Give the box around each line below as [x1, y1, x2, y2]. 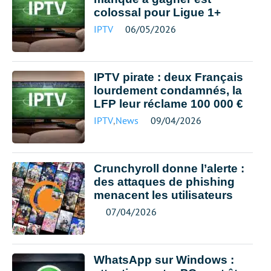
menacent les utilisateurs [94, 189, 233, 201]
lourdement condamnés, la [94, 84, 242, 97]
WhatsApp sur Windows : [94, 253, 234, 266]
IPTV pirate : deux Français [94, 71, 243, 83]
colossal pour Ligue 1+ [94, 6, 221, 19]
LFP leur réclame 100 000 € [94, 97, 243, 110]
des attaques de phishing [94, 175, 235, 188]
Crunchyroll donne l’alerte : [94, 162, 244, 175]
